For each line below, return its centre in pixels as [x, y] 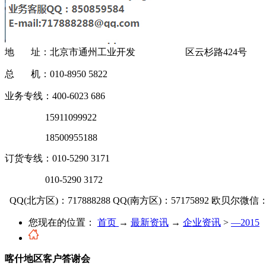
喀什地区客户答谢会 [47, 258]
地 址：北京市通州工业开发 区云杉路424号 [126, 52]
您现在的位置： [62, 222]
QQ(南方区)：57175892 [161, 200]
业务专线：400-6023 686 [55, 96]
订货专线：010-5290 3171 [60, 158]
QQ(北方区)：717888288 [60, 200]
